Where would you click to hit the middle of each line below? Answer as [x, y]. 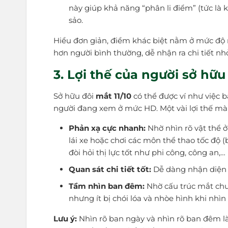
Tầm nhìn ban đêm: [106, 186]
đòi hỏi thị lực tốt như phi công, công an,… [147, 153]
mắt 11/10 [114, 96]
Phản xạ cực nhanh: [107, 128]
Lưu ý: [65, 218]
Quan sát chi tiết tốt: [110, 169]
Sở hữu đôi [75, 96]
